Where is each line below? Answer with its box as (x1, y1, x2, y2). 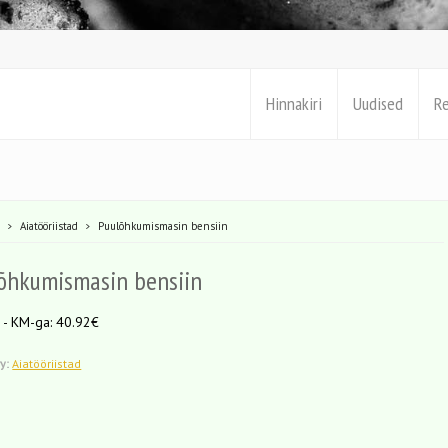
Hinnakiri (266, 92, 322, 115)
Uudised (353, 92, 403, 115)
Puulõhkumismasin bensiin (98, 219, 229, 233)
